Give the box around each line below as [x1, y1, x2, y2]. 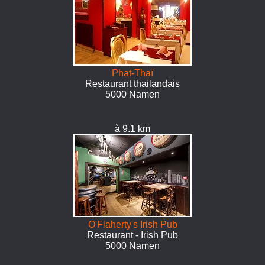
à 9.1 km [115, 124, 150, 134]
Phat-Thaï [112, 68, 153, 78]
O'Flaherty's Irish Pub [88, 219, 177, 230]
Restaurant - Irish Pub [87, 230, 178, 240]
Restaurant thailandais [85, 79, 180, 89]
